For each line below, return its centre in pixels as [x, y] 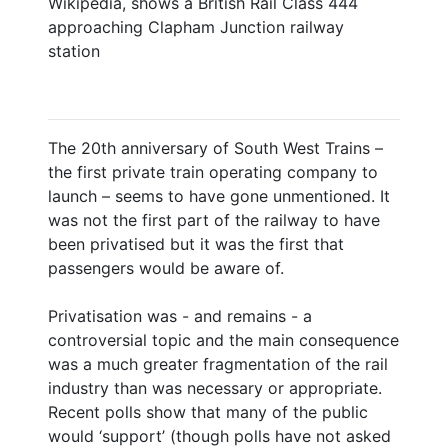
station [74, 50]
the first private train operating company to [213, 171]
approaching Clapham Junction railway [196, 26]
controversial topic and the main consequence [223, 339]
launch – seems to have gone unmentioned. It [219, 195]
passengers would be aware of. [166, 267]
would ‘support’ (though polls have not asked [219, 435]
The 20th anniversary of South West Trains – [215, 147]
